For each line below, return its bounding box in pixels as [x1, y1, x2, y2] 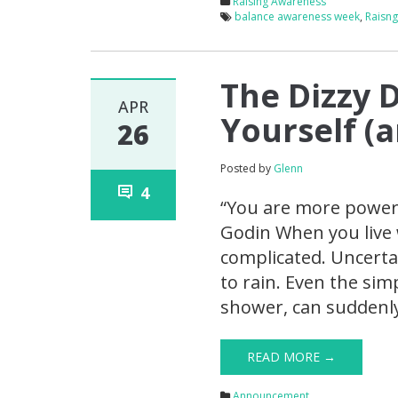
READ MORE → [247, 348, 337, 366]
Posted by [220, 161, 275, 177]
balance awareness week [235, 9, 361, 25]
